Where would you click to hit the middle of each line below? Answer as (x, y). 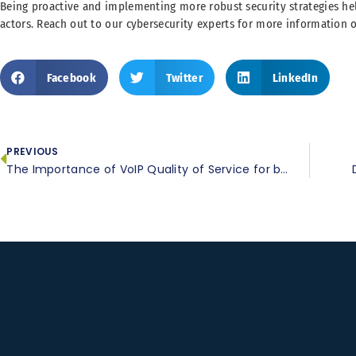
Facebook (71, 77)
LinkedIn (295, 77)
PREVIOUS (33, 152)
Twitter (184, 77)
